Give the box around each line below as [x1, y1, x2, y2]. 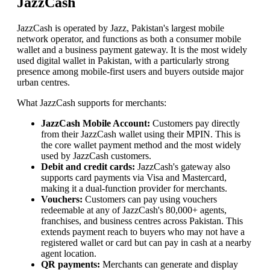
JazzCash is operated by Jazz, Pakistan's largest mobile [17, 23, 224, 34]
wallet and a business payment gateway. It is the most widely [17, 45, 247, 55]
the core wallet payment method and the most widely [41, 140, 241, 151]
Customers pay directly [150, 118, 240, 129]
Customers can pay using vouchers [83, 194, 217, 205]
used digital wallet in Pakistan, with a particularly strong [17, 55, 229, 66]
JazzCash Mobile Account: [41, 118, 150, 129]
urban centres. [17, 77, 70, 88]
